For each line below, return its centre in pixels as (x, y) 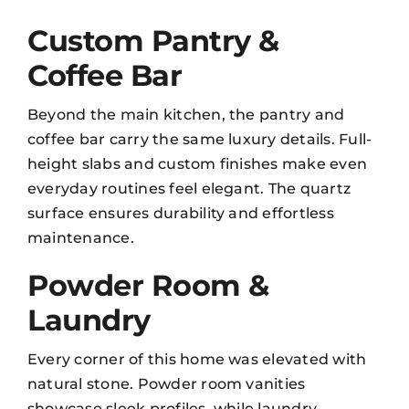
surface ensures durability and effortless (181, 213)
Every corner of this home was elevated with (197, 359)
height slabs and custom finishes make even (198, 163)
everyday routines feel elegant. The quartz (189, 188)
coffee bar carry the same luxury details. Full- (200, 139)
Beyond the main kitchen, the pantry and (186, 114)
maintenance (79, 237)
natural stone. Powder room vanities (167, 383)
